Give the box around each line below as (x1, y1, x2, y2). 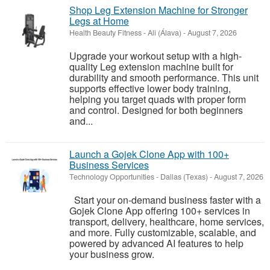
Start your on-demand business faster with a (69, 193, 261, 207)
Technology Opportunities (69, 171, 154, 183)
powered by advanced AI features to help (69, 236, 243, 251)
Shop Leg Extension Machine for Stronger (69, 3, 248, 17)
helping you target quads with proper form (69, 92, 246, 107)
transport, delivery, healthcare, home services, (69, 215, 264, 229)
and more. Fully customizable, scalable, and (69, 225, 256, 240)
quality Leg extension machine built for (69, 60, 233, 74)
